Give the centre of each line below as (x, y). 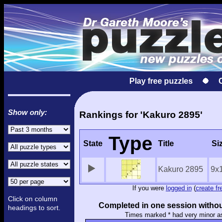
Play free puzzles (161, 81)
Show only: (28, 112)
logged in (179, 188)
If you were (149, 188)
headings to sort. (34, 208)
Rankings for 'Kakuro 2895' (141, 114)
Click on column (33, 199)
